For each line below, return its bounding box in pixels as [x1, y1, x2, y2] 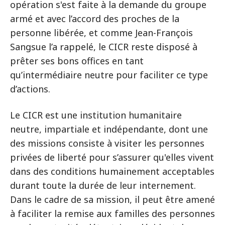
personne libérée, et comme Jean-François [10, 27, 193, 39]
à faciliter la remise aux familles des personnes [10, 207, 215, 219]
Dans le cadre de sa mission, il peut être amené [10, 193, 215, 205]
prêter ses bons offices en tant [10, 55, 144, 67]
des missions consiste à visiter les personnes [10, 137, 204, 149]
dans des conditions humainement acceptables [10, 165, 214, 177]
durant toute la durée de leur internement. [10, 179, 196, 191]
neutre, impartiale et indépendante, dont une [10, 123, 208, 135]
